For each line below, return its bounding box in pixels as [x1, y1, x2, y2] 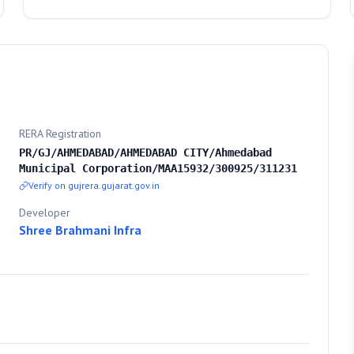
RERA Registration [19, 126, 101, 141]
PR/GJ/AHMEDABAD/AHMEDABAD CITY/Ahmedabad [19, 146, 272, 159]
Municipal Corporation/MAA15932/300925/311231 [19, 162, 297, 175]
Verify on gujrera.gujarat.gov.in [28, 179, 160, 191]
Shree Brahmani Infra [19, 222, 141, 238]
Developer [19, 205, 70, 220]
